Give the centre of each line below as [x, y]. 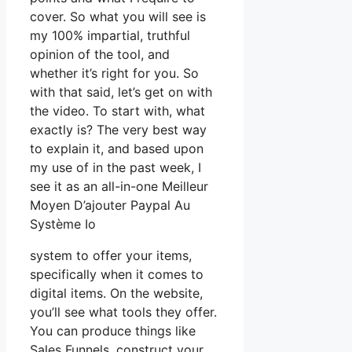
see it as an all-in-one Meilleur [119, 187]
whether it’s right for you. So [114, 73]
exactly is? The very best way [118, 130]
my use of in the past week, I [115, 168]
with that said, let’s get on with [121, 92]
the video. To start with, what [117, 111]
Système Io [63, 224]
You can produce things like [113, 331]
